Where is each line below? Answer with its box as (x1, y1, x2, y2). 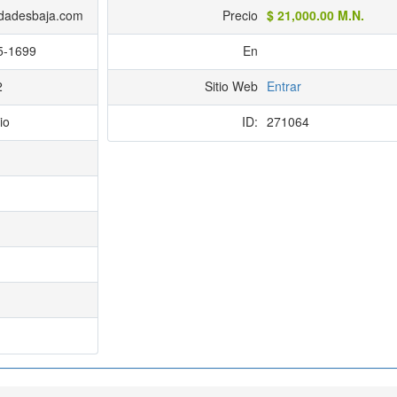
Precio (222, 6, 258, 25)
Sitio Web (204, 77, 258, 96)
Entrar (266, 77, 301, 96)
